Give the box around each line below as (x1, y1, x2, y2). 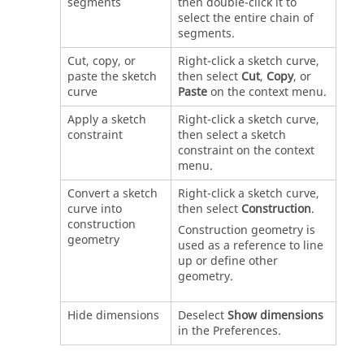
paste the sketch (67, 67, 157, 85)
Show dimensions (227, 306, 323, 324)
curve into (67, 200, 122, 218)
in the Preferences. (177, 322, 281, 340)
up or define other (177, 252, 278, 270)
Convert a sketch (67, 184, 158, 202)
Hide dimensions (67, 306, 159, 324)
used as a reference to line (177, 236, 323, 254)
